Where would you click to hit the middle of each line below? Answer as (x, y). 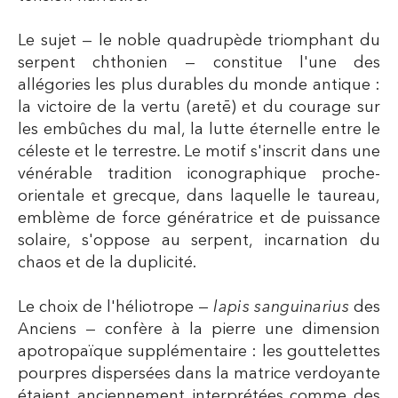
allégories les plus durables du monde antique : (199, 85)
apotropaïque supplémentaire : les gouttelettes (199, 351)
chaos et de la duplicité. (107, 263)
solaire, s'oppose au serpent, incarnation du (199, 240)
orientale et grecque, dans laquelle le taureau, (199, 196)
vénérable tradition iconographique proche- (199, 174)
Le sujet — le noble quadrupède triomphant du (199, 40)
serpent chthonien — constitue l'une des (199, 63)
